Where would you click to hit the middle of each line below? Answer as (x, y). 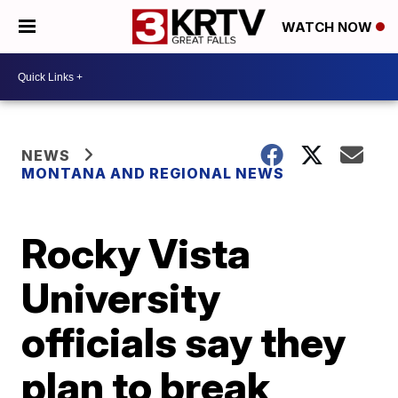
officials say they (184, 342)
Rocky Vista (136, 253)
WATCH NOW (329, 28)
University (121, 298)
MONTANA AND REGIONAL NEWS (153, 173)
